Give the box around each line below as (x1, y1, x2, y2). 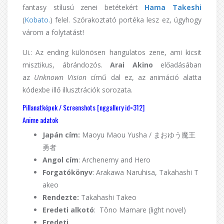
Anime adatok (22, 114, 58, 125)
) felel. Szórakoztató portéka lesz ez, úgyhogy (50, 15, 201, 25)
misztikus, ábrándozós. (22, 60, 110, 70)
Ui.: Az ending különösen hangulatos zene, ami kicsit (22, 47, 201, 57)
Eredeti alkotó (42, 205, 94, 215)
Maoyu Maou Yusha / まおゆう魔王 (80, 130, 195, 140)
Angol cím (42, 155, 78, 165)
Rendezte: (42, 192, 79, 202)
